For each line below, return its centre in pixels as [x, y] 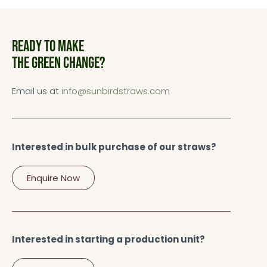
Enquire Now [53, 178]
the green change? [58, 63]
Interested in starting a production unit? [108, 239]
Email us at [37, 91]
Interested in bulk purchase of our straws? [114, 147]
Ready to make [48, 46]
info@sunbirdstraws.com [116, 91]
